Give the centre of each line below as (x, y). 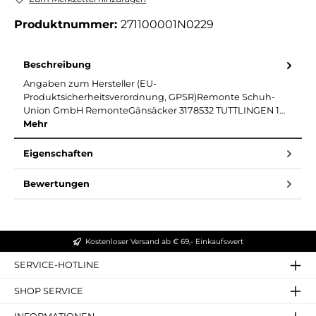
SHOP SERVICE (49, 291)
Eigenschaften (58, 153)
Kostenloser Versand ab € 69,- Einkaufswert (164, 241)
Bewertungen (56, 183)
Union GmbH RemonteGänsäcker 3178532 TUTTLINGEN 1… (154, 110)
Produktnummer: (67, 25)
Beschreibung (57, 65)
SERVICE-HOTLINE (57, 265)
